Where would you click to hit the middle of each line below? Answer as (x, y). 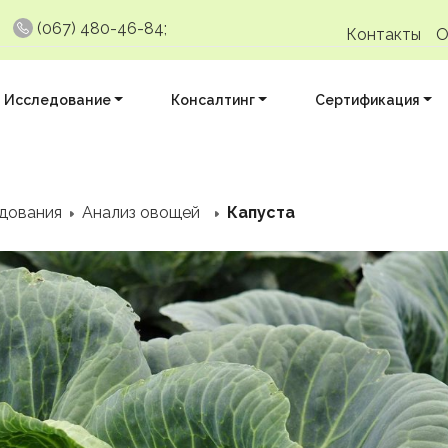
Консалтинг (212, 100)
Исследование (57, 100)
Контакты (383, 34)
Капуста (259, 212)
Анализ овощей (141, 212)
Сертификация (367, 100)
